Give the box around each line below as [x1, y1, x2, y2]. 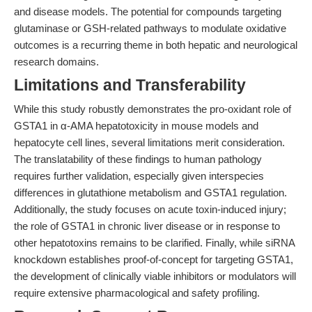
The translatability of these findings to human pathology [14, 153, 262, 165]
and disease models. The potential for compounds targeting [14, 6, 281, 17]
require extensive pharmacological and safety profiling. [14, 287, 260, 299]
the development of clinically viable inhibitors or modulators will [14, 270, 296, 282]
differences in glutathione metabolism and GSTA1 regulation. [14, 187, 287, 198]
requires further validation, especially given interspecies [14, 170, 264, 182]
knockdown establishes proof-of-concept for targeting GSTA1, [14, 253, 293, 265]
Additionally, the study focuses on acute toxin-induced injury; [14, 203, 286, 215]
